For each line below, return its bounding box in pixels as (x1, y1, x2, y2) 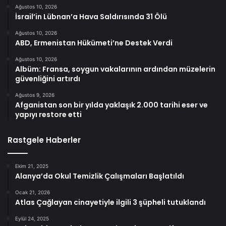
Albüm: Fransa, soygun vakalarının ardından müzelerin (15, 64, 215, 75)
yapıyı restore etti (15, 109, 82, 120)
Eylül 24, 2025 (15, 215, 49, 222)
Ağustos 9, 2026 (15, 92, 54, 98)
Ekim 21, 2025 (15, 163, 48, 169)
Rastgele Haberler (8, 135, 81, 146)
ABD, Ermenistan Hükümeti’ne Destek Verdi (15, 38, 173, 48)
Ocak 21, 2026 (15, 189, 50, 196)
